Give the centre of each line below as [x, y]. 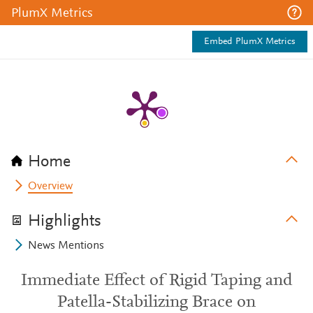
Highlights [65, 221]
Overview [51, 187]
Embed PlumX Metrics [250, 42]
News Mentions [66, 246]
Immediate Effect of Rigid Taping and [156, 281]
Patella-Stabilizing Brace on [156, 303]
